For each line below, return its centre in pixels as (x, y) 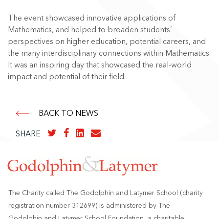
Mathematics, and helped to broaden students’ (90, 30)
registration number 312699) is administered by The (89, 206)
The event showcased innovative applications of (92, 18)
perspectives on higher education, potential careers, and (107, 42)
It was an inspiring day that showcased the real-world (100, 65)
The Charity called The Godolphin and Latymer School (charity (105, 193)
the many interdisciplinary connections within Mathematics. (109, 53)
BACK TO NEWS (68, 113)
